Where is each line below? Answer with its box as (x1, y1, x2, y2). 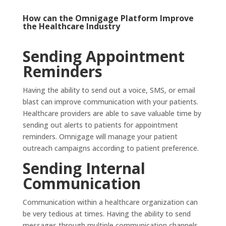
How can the (22, 12, 75, 24)
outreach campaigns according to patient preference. (22, 143, 199, 153)
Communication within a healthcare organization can (22, 197, 198, 207)
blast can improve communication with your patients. (22, 96, 198, 106)
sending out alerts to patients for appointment (22, 120, 178, 130)
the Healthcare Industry (22, 20, 120, 32)
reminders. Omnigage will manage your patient (22, 131, 178, 141)
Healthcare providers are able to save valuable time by (22, 108, 201, 118)
